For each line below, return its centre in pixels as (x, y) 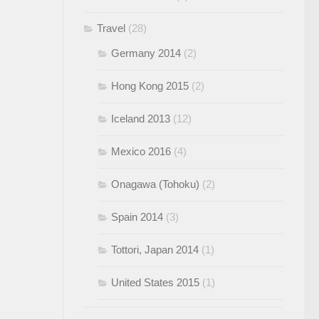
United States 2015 (155, 282)
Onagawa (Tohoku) (155, 184)
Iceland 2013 (141, 119)
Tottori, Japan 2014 (155, 250)
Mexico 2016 (141, 151)
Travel (111, 28)
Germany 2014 (146, 53)
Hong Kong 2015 (150, 86)
